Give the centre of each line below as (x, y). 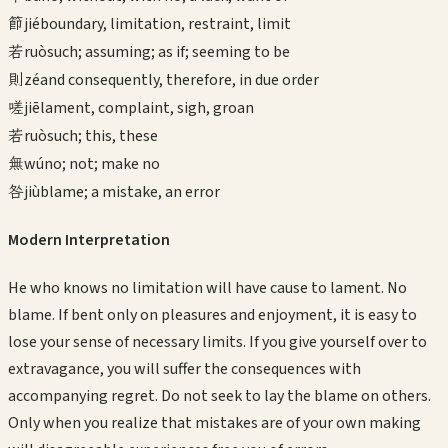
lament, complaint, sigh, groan (147, 107)
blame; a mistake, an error (130, 191)
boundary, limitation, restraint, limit (165, 23)
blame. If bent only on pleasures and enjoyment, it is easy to (212, 315)
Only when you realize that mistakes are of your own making (214, 423)
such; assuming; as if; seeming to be (168, 51)
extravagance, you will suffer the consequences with (184, 369)
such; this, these (102, 135)
